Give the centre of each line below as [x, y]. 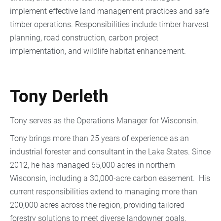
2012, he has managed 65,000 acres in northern [92, 165]
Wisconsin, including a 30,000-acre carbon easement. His [110, 178]
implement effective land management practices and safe [110, 11]
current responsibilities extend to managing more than [104, 191]
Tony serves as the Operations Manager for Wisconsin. [105, 120]
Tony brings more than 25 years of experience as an [99, 138]
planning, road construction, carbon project [84, 38]
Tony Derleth [59, 97]
